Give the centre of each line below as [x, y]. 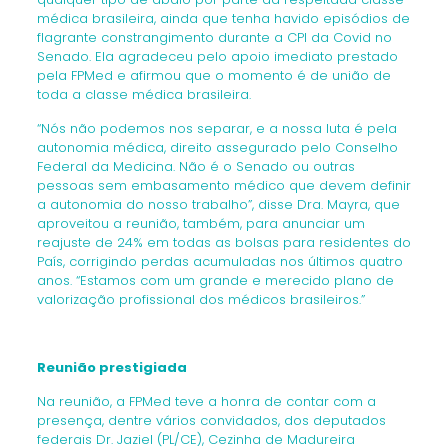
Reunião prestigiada [111, 367]
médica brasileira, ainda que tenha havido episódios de [223, 18]
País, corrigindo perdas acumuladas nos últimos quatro [219, 261]
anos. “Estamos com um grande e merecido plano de [215, 280]
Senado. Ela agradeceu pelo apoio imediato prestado [217, 56]
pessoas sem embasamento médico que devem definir [223, 185]
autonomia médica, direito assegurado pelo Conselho [217, 147]
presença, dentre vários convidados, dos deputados [211, 420]
